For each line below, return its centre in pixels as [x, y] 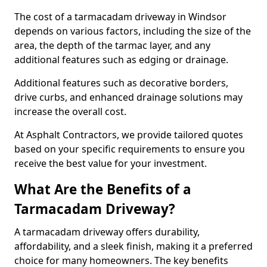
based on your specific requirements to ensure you [130, 149]
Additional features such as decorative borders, [121, 83]
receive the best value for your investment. [111, 163]
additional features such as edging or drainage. [121, 60]
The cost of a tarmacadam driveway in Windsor [120, 17]
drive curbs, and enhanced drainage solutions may [128, 97]
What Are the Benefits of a [103, 189]
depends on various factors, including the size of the [133, 31]
